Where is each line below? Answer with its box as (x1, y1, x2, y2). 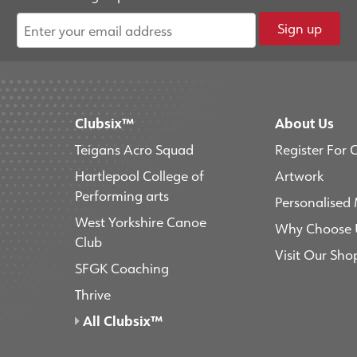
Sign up (277, 19, 322, 37)
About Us (274, 114, 334, 132)
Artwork (274, 167, 324, 185)
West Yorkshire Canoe (74, 213, 206, 231)
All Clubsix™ (79, 312, 163, 330)
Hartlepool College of (74, 167, 204, 185)
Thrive (74, 285, 111, 304)
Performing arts (74, 186, 169, 205)
